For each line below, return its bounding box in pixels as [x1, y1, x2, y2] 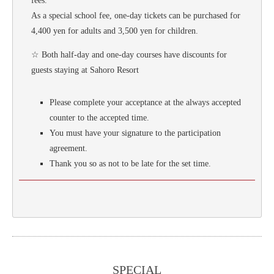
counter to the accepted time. [50, 113, 149, 122]
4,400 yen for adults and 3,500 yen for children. [31, 26, 198, 35]
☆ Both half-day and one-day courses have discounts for [31, 50, 227, 59]
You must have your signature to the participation [50, 128, 221, 138]
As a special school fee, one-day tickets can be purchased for [31, 10, 240, 20]
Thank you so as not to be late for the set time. [50, 158, 211, 168]
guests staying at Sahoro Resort [31, 65, 139, 75]
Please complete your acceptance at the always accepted [50, 97, 241, 107]
